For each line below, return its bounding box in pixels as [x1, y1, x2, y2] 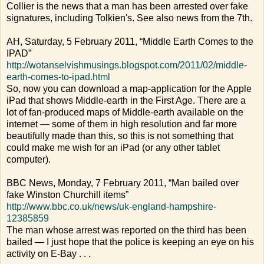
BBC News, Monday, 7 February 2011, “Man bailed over [6, 177, 239, 188]
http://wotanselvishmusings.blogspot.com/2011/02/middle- [6, 60, 247, 70]
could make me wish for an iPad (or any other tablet [6, 142, 220, 153]
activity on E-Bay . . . [6, 248, 91, 259]
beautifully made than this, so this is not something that [6, 130, 233, 141]
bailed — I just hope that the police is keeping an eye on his [6, 236, 254, 247]
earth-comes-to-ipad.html [6, 71, 110, 82]
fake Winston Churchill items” [6, 189, 128, 200]
